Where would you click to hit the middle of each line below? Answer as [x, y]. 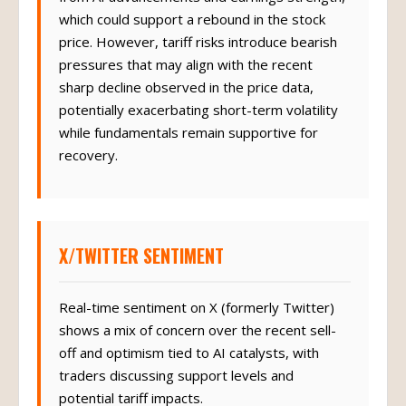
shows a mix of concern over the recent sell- [198, 339]
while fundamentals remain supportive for [188, 141]
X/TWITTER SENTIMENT [141, 265]
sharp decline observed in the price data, [186, 96]
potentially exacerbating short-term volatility [198, 119]
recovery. [88, 164]
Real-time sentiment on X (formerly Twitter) [197, 316]
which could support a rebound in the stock [192, 28]
